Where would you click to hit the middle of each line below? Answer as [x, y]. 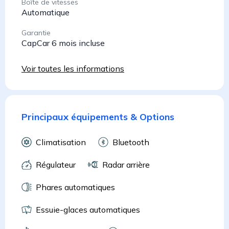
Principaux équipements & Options [98, 117]
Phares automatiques [75, 187]
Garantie [36, 32]
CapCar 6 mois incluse [63, 43]
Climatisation [61, 142]
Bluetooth [131, 142]
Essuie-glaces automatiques [88, 209]
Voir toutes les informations [73, 68]
